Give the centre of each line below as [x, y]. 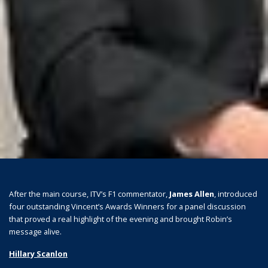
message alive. [36, 231]
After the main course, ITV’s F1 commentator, [89, 194]
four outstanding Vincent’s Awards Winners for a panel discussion [127, 206]
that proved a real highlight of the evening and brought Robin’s [121, 219]
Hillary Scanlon [38, 253]
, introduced [236, 194]
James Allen [192, 194]
